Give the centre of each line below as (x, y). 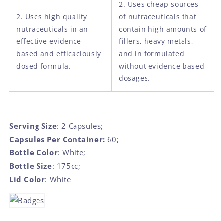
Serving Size (33, 126)
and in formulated (152, 53)
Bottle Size (31, 166)
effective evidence (49, 41)
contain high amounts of (163, 29)
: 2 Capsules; (80, 126)
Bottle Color (34, 152)
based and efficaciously (59, 53)
